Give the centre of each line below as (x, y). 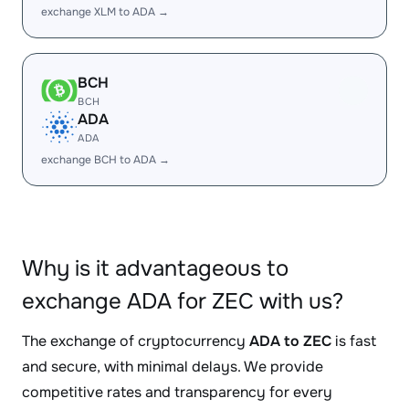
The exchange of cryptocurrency (136, 341)
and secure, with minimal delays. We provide (173, 367)
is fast (354, 341)
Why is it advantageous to (155, 268)
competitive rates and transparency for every (177, 392)
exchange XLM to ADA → (105, 12)
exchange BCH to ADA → (105, 160)
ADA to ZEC (290, 341)
